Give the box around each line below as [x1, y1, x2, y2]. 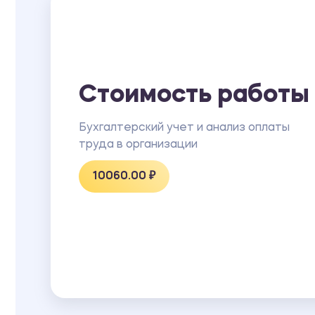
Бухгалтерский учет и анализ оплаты [79, 122, 290, 134]
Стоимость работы [79, 83, 309, 108]
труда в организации [79, 139, 198, 150]
